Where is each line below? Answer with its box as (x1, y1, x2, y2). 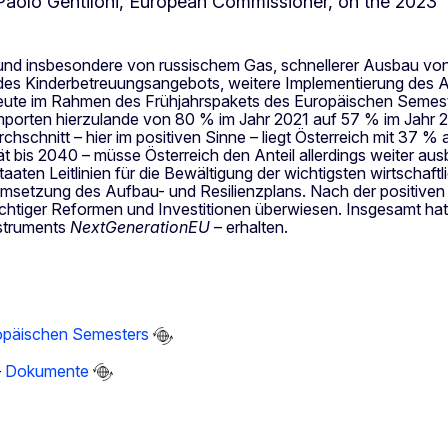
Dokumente (5, 360, 89, 381)
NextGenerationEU (70, 216, 210, 237)
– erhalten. (210, 216, 288, 237)
